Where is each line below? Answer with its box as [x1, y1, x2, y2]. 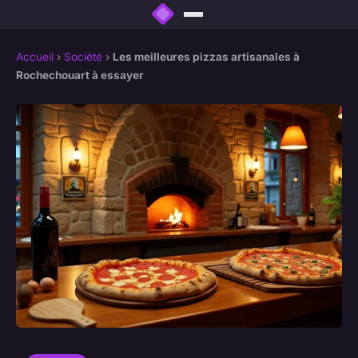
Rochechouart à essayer [16, 69, 144, 82]
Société [64, 50, 102, 64]
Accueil [16, 50, 54, 64]
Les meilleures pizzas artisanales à [113, 50, 300, 64]
